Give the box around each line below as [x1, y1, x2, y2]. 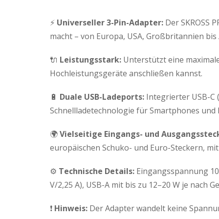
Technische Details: [59, 165, 134, 176]
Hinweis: [54, 202, 88, 214]
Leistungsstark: [60, 54, 121, 65]
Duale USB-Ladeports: [60, 91, 144, 102]
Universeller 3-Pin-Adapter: [57, 17, 163, 28]
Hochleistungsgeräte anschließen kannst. [50, 67, 202, 79]
